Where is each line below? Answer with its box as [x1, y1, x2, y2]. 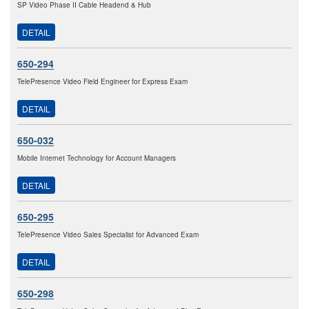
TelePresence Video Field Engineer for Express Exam [17, 77, 188, 87]
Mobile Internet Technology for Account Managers [17, 153, 176, 163]
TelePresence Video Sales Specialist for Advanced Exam [17, 230, 199, 240]
